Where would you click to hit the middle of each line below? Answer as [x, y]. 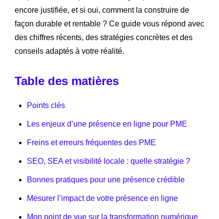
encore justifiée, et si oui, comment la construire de [102, 10]
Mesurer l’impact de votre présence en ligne [102, 198]
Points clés [46, 105]
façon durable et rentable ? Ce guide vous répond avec [109, 23]
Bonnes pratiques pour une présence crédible [106, 179]
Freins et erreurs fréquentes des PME [91, 142]
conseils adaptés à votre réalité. [69, 51]
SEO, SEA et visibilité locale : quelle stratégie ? [109, 161]
